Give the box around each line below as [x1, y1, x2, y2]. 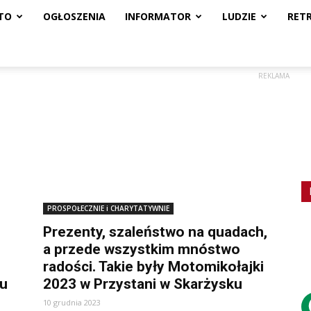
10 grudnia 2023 [43, 297, 101, 308]
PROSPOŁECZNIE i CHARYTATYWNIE [47, 203, 169, 213]
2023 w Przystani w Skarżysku [43, 276, 242, 292]
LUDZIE [222, 10, 256, 23]
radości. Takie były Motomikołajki [43, 258, 264, 275]
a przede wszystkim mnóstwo [43, 241, 240, 258]
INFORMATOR [125, 10, 191, 23]
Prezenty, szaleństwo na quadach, [43, 224, 267, 240]
